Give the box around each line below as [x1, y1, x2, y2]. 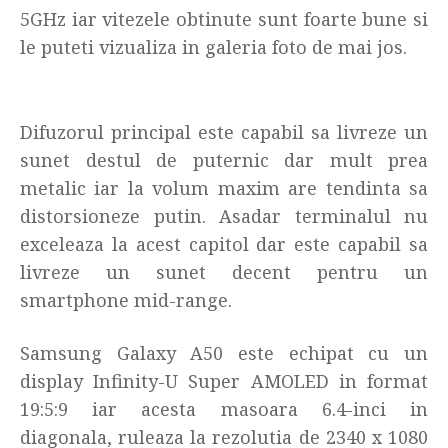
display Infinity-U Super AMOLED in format [20, 369, 428, 393]
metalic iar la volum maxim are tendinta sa [20, 176, 428, 200]
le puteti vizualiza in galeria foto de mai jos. [20, 35, 407, 59]
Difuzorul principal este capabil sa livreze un [20, 120, 428, 144]
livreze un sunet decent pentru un [20, 260, 428, 284]
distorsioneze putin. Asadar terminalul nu [20, 204, 428, 228]
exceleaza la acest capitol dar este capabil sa [20, 232, 428, 256]
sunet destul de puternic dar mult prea [20, 148, 428, 172]
